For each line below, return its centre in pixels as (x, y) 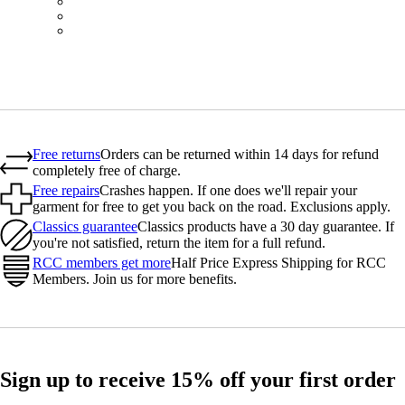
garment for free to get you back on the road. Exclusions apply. (212, 207)
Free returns (66, 154)
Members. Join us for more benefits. (135, 279)
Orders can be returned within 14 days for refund (240, 154)
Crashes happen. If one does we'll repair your (228, 190)
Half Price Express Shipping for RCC (278, 263)
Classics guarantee (85, 226)
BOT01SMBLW (127, 15)
